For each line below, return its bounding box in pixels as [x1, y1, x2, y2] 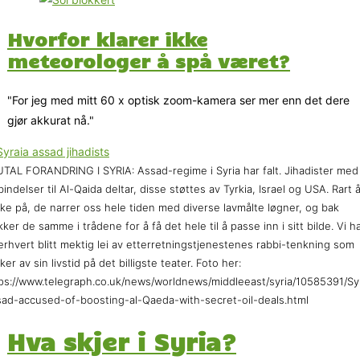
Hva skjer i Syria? [7, 326, 236, 357]
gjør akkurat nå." [7, 112, 94, 127]
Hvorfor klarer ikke [7, 26, 207, 51]
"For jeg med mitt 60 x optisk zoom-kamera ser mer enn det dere [7, 92, 350, 107]
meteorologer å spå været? [7, 47, 290, 72]
